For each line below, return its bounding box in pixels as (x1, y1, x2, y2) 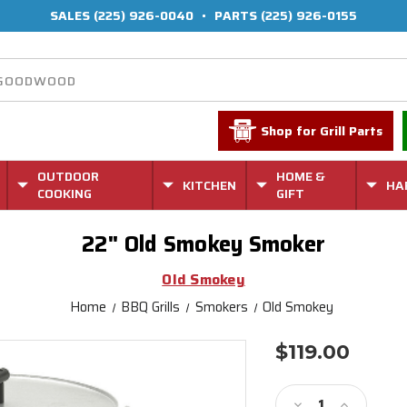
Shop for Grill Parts (261, 121, 383, 141)
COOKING (37, 184, 93, 203)
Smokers (194, 296, 248, 318)
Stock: (275, 379, 321, 402)
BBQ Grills (121, 296, 181, 318)
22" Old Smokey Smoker (81, 227, 326, 262)
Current (275, 362, 331, 384)
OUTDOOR (37, 166, 100, 186)
